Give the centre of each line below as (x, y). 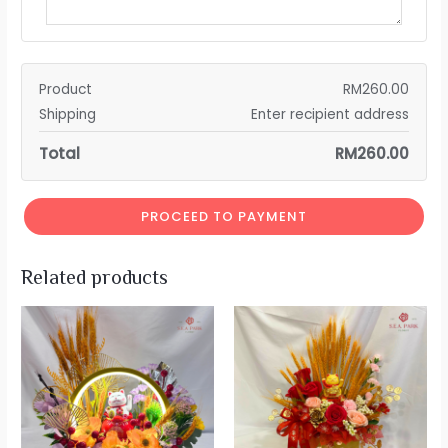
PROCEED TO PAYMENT (224, 216)
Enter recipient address (329, 115)
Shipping (68, 115)
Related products (95, 278)
